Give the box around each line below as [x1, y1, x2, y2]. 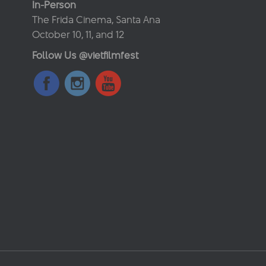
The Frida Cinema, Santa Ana [32, 12, 160, 27]
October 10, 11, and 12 [32, 27, 124, 42]
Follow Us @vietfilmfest [32, 48, 138, 62]
